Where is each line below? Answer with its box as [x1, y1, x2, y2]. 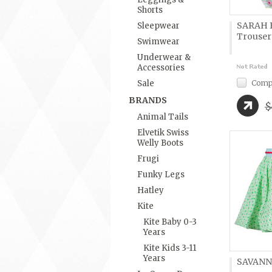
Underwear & [137, 52, 191, 63]
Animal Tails [137, 112, 188, 122]
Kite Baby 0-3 [143, 217, 197, 227]
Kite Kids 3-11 [143, 243, 196, 253]
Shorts [137, 5, 163, 15]
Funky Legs [137, 169, 185, 180]
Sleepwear [137, 21, 180, 31]
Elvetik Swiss [137, 127, 189, 138]
